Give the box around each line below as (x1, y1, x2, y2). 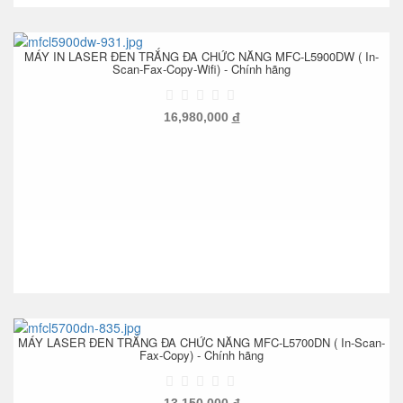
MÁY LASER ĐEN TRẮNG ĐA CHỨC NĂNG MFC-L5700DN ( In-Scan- (18, 333, 385, 351)
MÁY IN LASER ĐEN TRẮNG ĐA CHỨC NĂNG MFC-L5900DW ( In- (24, 47, 379, 65)
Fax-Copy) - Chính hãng (139, 345, 264, 363)
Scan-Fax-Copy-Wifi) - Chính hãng (112, 59, 291, 77)
